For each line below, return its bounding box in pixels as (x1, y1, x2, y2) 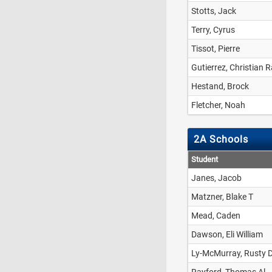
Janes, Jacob (191, 173, 242, 183)
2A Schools (194, 134, 248, 145)
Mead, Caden (191, 211, 240, 220)
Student (191, 155, 218, 164)
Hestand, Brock (191, 81, 249, 91)
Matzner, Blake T (191, 192, 253, 202)
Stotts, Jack (191, 6, 236, 16)
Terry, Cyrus (191, 25, 235, 35)
